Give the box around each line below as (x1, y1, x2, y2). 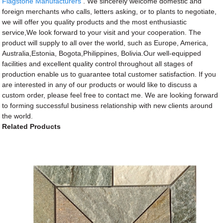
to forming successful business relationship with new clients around (2, 101, 213, 110)
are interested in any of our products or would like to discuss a (2, 80, 198, 89)
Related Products (2, 122, 61, 130)
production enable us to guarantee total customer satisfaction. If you (2, 70, 217, 78)
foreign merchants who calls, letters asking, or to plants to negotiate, (2, 7, 217, 15)
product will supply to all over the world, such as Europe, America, (2, 38, 209, 47)
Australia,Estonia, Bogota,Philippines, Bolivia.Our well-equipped (2, 49, 202, 57)
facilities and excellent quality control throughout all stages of (2, 59, 193, 68)
